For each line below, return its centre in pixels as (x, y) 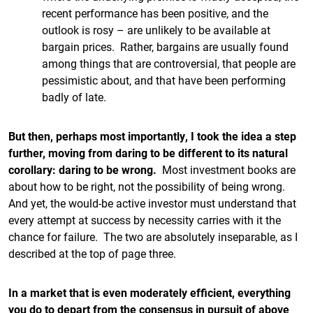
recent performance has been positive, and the (155, 13)
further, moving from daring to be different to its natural (148, 153)
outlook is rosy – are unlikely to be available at (156, 30)
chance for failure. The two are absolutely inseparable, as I (153, 236)
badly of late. (74, 97)
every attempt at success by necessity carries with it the (145, 220)
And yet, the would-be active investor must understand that (152, 203)
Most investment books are (226, 169)
